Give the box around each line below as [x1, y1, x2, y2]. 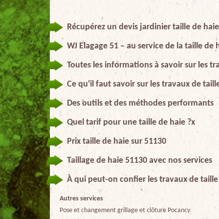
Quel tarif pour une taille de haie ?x [67, 118, 195, 128]
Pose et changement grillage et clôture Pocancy [60, 207, 190, 215]
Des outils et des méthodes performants [67, 99, 214, 109]
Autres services [60, 195, 103, 203]
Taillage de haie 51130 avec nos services [67, 156, 212, 166]
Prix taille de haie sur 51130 [67, 137, 166, 147]
